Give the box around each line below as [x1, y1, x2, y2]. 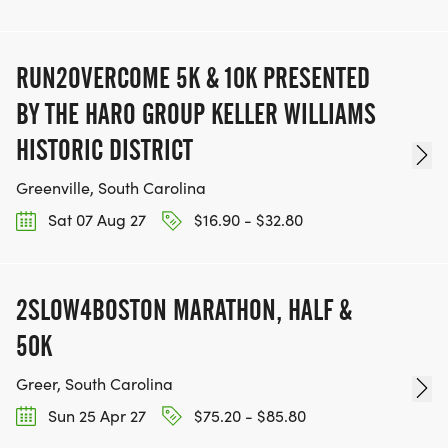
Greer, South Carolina [16, 372, 173, 394]
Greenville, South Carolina [16, 177, 206, 199]
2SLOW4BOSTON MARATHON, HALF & [16, 292, 352, 327]
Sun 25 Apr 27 [44, 404, 146, 426]
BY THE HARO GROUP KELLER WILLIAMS [16, 97, 376, 132]
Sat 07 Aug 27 [44, 209, 146, 231]
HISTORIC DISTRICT [16, 133, 193, 168]
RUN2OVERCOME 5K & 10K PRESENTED [16, 61, 370, 96]
